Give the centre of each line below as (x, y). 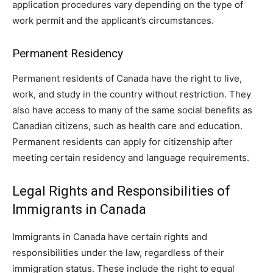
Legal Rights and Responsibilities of (121, 191)
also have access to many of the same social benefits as (132, 110)
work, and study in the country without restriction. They (132, 94)
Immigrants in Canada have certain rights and (110, 236)
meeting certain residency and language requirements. (131, 157)
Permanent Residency (68, 53)
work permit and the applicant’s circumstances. (113, 20)
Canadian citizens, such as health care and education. (127, 126)
